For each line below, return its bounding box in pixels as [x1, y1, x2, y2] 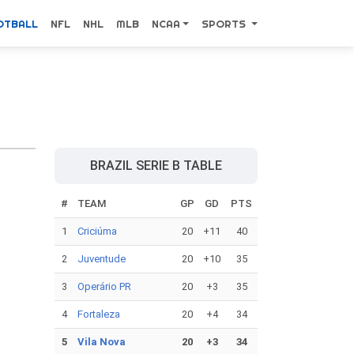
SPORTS [201, 17, 249, 30]
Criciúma [77, 225, 117, 237]
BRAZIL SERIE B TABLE [90, 158, 222, 173]
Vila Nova [77, 336, 126, 348]
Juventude [77, 253, 126, 265]
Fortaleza [77, 308, 120, 320]
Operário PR [77, 281, 131, 292]
